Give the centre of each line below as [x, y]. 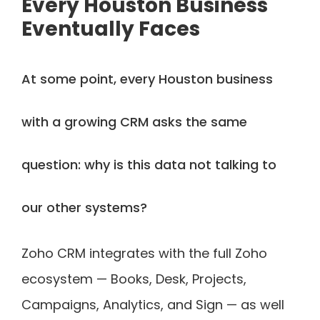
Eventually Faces [111, 29]
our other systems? [84, 207]
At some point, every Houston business [147, 79]
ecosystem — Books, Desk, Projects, [134, 279]
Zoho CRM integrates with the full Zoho [144, 253]
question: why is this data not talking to [149, 164]
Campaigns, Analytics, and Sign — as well [153, 304]
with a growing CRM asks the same [134, 121]
